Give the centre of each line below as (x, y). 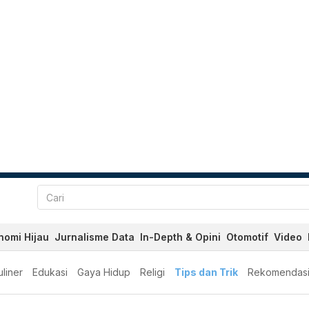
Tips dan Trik (206, 272)
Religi (152, 272)
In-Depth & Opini (180, 237)
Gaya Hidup (104, 272)
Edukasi (50, 272)
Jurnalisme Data (94, 237)
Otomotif (247, 237)
